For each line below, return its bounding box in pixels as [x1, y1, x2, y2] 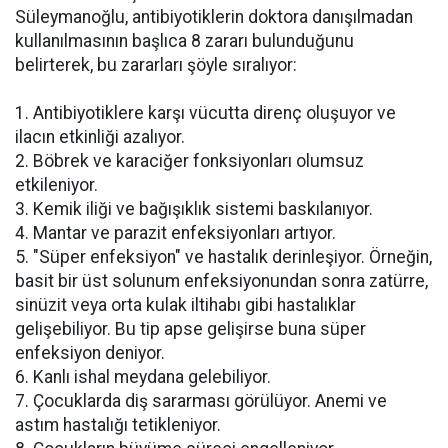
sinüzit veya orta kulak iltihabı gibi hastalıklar [15, 295, 356, 315]
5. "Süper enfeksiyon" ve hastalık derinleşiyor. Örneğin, [15, 247, 432, 267]
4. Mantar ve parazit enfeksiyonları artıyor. [15, 223, 336, 243]
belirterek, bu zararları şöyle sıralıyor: [15, 55, 297, 75]
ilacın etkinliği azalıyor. [15, 127, 185, 147]
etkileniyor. [15, 175, 98, 195]
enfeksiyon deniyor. [15, 343, 165, 363]
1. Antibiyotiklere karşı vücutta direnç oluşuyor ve [15, 103, 396, 123]
